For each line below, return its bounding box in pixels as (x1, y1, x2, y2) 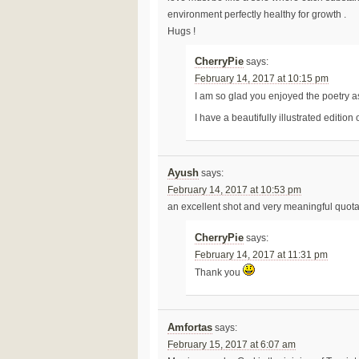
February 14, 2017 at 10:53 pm (167, 185, 301, 196)
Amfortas (167, 321, 212, 333)
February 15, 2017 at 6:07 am (167, 339, 296, 349)
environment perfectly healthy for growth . (167, 10, 346, 20)
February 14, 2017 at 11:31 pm (195, 249, 329, 260)
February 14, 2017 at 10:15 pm (195, 74, 329, 84)
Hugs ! (167, 26, 196, 37)
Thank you (195, 267, 244, 277)
